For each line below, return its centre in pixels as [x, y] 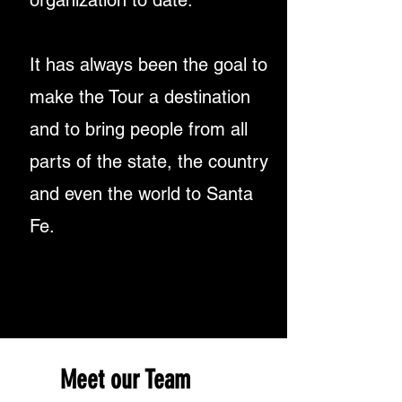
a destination [200, 97]
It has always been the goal [141, 65]
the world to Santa [180, 194]
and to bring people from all [139, 129]
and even [69, 194]
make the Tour [89, 97]
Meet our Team [125, 380]
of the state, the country [172, 162]
